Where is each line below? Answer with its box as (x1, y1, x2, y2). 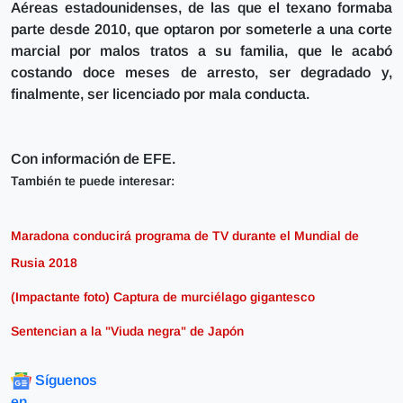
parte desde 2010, (11, 21, 131, 37)
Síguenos (35, 372, 98, 388)
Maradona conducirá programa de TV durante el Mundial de (11, 228, 359, 243)
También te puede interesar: (11, 173, 175, 188)
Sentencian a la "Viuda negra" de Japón (11, 323, 244, 338)
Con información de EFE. (11, 150, 175, 166)
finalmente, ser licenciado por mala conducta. (11, 85, 309, 102)
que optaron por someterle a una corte (130, 21, 393, 37)
